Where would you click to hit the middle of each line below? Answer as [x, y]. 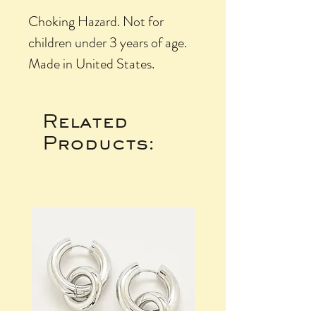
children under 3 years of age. [108, 42]
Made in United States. [91, 63]
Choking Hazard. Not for [96, 21]
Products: [98, 142]
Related [85, 120]
